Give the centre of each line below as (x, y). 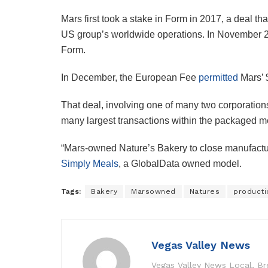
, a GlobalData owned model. (180, 164)
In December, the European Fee (130, 78)
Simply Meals (90, 164)
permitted (218, 78)
